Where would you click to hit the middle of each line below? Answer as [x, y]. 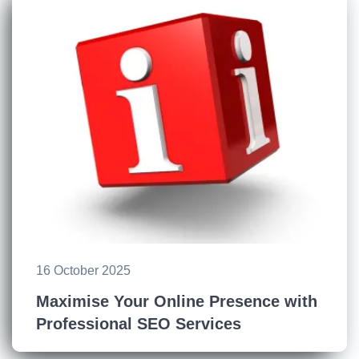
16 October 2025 [83, 271]
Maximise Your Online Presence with [177, 302]
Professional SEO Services [139, 324]
